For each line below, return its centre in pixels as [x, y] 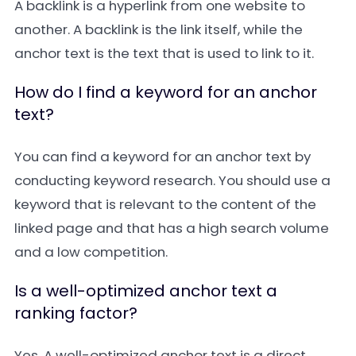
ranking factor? [76, 313]
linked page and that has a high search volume [172, 228]
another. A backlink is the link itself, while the [159, 29]
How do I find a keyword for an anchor [166, 92]
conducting [54, 180]
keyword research [153, 180]
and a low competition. [91, 252]
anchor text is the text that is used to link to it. [164, 53]
